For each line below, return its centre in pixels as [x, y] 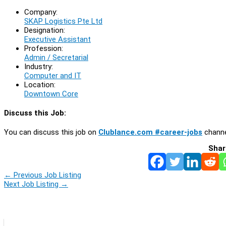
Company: [41, 12]
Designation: [45, 30]
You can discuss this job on [51, 132]
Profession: [44, 48]
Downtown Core [51, 94]
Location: [40, 84]
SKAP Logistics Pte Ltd [63, 21]
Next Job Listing [32, 184]
